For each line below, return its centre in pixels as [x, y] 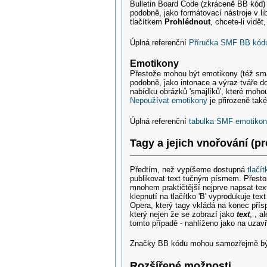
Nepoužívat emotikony [169, 101]
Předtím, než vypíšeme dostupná [189, 169]
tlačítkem [148, 22]
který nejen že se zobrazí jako [184, 214]
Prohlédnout [188, 22]
